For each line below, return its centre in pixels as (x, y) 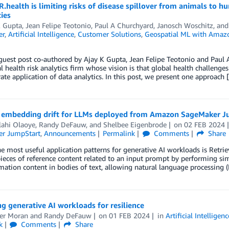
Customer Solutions (109, 34)
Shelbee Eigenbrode (135, 125)
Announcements (70, 133)
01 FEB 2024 (130, 216)
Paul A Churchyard (124, 26)
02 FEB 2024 (205, 125)
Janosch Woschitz (185, 26)
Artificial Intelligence (41, 34)
